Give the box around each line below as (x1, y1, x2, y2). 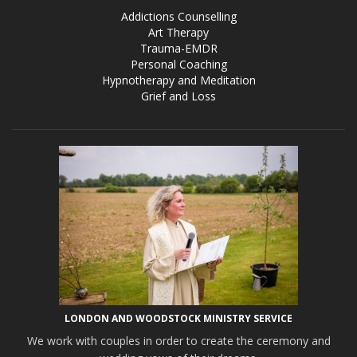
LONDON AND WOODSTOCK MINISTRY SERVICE (65, 312, 292, 325)
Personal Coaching (130, 57, 227, 72)
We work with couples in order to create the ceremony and (26, 333, 331, 348)
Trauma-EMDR (139, 41, 218, 56)
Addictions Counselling (120, 9, 237, 24)
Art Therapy (148, 25, 209, 40)
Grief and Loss (141, 88, 216, 104)
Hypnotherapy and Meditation (101, 73, 256, 88)
